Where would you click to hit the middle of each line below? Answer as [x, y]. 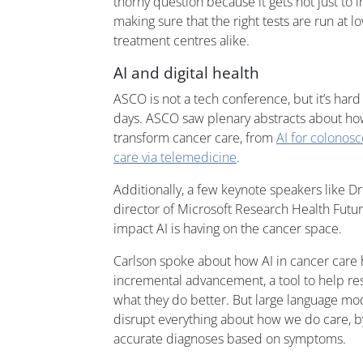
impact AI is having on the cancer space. [228, 228]
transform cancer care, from [195, 137]
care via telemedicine [175, 157]
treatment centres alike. [181, 40]
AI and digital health [186, 72]
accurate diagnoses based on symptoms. [230, 338]
